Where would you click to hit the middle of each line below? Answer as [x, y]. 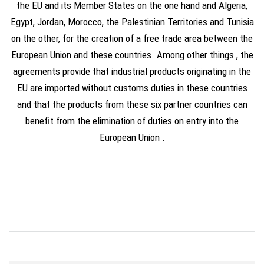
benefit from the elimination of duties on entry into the [132, 121]
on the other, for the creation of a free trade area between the [132, 38]
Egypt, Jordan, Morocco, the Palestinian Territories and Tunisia [132, 22]
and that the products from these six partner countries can [132, 104]
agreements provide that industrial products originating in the [132, 71]
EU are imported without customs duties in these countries [132, 88]
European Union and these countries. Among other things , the [132, 55]
